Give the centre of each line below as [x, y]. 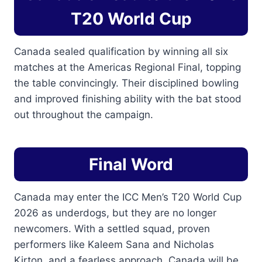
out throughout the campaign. [84, 115]
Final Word [131, 165]
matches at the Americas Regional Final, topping [127, 68]
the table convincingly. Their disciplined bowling [126, 83]
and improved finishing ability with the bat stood [128, 99]
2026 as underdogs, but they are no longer [115, 213]
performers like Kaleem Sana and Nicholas [114, 245]
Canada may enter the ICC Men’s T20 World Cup [128, 197]
